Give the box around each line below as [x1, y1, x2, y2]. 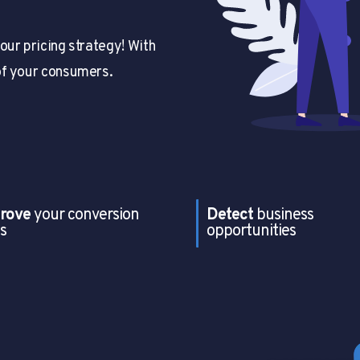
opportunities [207, 221, 296, 243]
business [253, 205, 313, 227]
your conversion [31, 205, 139, 227]
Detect [207, 205, 253, 227]
